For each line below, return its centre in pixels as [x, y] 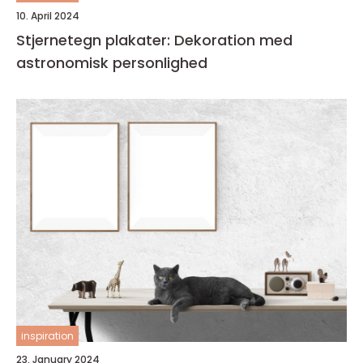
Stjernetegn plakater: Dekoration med [154, 40]
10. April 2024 [48, 16]
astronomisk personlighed [112, 63]
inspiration [47, 336]
